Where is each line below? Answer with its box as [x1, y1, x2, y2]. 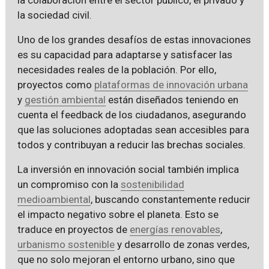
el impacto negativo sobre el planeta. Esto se [17, 208, 219, 220]
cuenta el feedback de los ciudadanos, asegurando [17, 108, 246, 121]
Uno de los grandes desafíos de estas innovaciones [17, 33, 251, 46]
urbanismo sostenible [17, 238, 115, 250]
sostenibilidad [120, 178, 184, 190]
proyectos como [17, 78, 94, 91]
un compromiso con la [17, 178, 121, 190]
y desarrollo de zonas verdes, [114, 238, 249, 250]
